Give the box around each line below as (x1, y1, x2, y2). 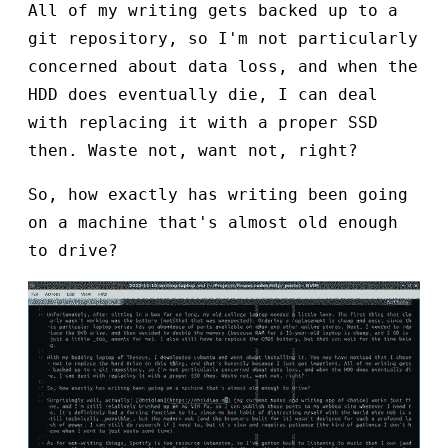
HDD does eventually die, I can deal (28, 85, 378, 105)
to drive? (28, 241, 118, 261)
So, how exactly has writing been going (28, 185, 408, 205)
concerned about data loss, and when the (28, 57, 418, 77)
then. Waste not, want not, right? (28, 141, 358, 161)
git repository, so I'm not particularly (28, 29, 418, 49)
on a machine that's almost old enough (28, 213, 398, 233)
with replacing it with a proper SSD (28, 113, 378, 133)
